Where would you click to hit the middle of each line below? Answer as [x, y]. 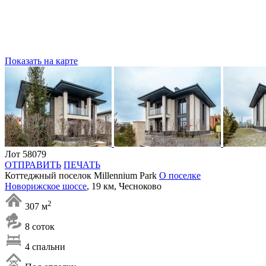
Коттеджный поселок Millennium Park [82, 175]
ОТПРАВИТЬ [33, 164]
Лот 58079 [26, 154]
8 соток [40, 226]
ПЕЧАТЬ [82, 164]
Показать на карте [41, 61]
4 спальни [45, 246]
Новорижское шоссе [46, 186]
